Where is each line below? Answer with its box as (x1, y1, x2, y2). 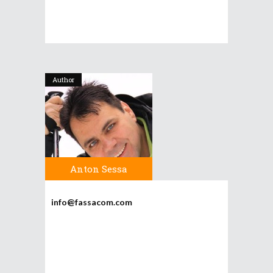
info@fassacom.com (51, 197, 132, 207)
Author (52, 75, 74, 84)
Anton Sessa (70, 163, 127, 175)
